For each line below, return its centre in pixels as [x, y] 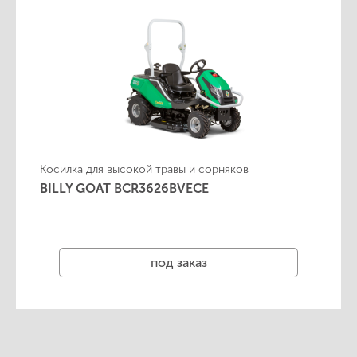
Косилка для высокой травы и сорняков [144, 169]
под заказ [178, 262]
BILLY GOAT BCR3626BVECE [124, 188]
